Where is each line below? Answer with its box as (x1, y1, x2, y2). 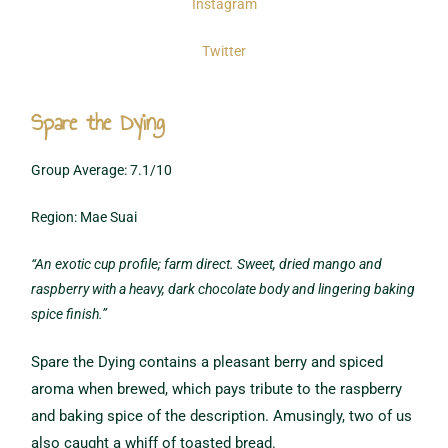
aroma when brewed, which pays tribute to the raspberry (31, 379, 403, 398)
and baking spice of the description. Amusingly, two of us (31, 406, 413, 425)
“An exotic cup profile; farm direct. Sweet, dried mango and (31, 255, 383, 272)
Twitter (202, 43, 246, 60)
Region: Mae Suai (31, 208, 138, 225)
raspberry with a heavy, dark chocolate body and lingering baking (31, 280, 416, 297)
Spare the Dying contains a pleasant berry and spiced (31, 352, 384, 371)
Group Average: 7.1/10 (31, 162, 173, 179)
